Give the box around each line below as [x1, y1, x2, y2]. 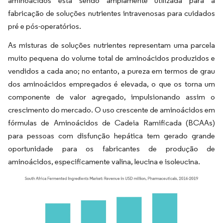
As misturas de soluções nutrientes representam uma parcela [8, 40, 215, 50]
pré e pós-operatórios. [8, 21, 81, 31]
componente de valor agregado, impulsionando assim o [8, 92, 215, 102]
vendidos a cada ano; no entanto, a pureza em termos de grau [8, 66, 215, 76]
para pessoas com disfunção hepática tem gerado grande [8, 131, 215, 141]
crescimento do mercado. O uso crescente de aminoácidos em [8, 105, 215, 115]
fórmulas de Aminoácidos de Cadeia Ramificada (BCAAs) [8, 118, 215, 128]
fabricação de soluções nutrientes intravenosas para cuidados [8, 8, 215, 18]
